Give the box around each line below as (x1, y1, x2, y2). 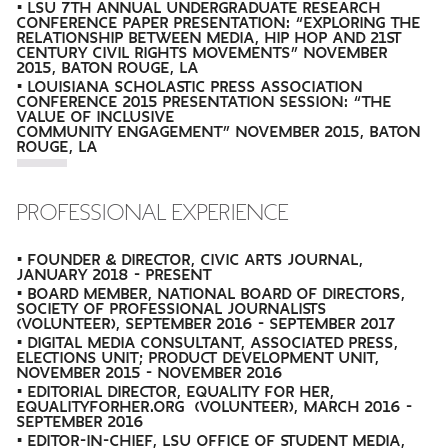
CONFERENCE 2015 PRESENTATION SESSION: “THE (17, 94, 393, 110)
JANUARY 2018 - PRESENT (17, 267, 213, 283)
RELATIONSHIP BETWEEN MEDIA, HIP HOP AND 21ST (17, 30, 403, 46)
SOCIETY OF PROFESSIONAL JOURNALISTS (17, 301, 328, 317)
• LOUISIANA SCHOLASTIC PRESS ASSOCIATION (17, 79, 364, 95)
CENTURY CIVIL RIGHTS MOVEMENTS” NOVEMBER (17, 45, 389, 61)
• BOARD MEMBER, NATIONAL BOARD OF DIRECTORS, (17, 286, 407, 302)
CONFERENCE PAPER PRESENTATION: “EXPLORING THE (17, 15, 422, 31)
